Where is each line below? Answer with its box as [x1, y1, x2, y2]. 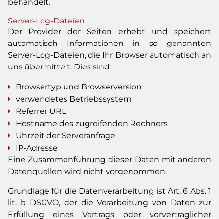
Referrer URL [16, 107, 66, 116]
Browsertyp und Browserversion [16, 82, 142, 91]
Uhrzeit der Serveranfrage [16, 131, 115, 140]
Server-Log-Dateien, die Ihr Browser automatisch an [8, 50, 211, 60]
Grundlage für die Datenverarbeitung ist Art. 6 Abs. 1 [8, 186, 211, 196]
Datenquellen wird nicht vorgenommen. [8, 167, 167, 176]
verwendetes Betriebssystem [16, 94, 131, 104]
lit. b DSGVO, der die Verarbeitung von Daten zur [8, 198, 211, 207]
